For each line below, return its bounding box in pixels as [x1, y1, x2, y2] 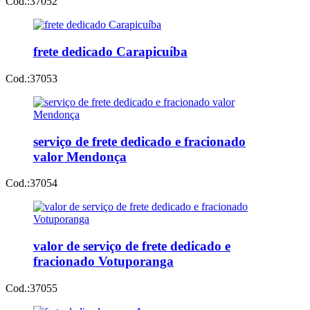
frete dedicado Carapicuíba [33, 44, 188, 60]
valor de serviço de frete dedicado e [33, 239, 230, 254]
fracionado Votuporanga [33, 254, 174, 269]
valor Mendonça [33, 149, 127, 164]
